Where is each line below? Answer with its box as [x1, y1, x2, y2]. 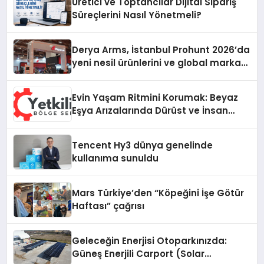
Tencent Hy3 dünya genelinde [72, 139, 213, 152]
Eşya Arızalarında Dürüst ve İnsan [72, 104, 229, 117]
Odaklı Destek [72, 117, 138, 130]
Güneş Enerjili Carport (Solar [72, 247, 205, 260]
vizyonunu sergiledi [72, 70, 163, 82]
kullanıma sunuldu [72, 152, 159, 165]
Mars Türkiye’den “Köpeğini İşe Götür [72, 187, 245, 200]
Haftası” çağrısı [72, 200, 145, 213]
